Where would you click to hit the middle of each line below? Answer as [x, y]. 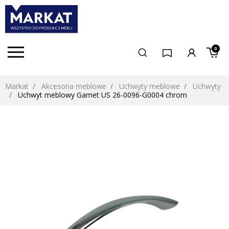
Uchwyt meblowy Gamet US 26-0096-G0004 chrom [101, 95]
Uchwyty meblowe [150, 86]
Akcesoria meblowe [74, 86]
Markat [17, 86]
